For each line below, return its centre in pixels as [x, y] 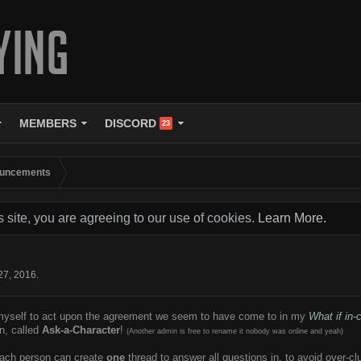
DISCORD [131, 123]
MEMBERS [48, 123]
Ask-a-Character [81, 330]
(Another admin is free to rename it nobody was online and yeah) [235, 331]
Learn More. [292, 218]
